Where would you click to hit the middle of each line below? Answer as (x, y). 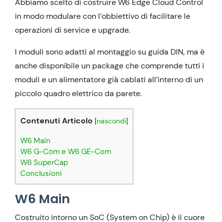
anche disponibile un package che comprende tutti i (110, 65)
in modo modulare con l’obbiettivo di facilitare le (103, 16)
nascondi (111, 121)
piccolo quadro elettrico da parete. (78, 93)
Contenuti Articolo (56, 120)
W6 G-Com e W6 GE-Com (66, 152)
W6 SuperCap (44, 163)
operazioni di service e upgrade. (73, 30)
